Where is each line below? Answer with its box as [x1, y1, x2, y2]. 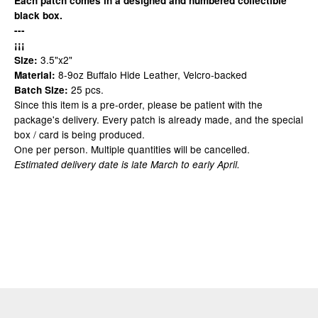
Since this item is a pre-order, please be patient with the [14, 97, 263, 111]
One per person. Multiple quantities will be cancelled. [14, 142, 250, 156]
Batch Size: [14, 83, 68, 97]
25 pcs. [68, 82, 104, 97]
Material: [14, 68, 55, 82]
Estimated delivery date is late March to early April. [14, 158, 240, 171]
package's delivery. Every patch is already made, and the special [14, 112, 303, 126]
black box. [14, 9, 62, 22]
